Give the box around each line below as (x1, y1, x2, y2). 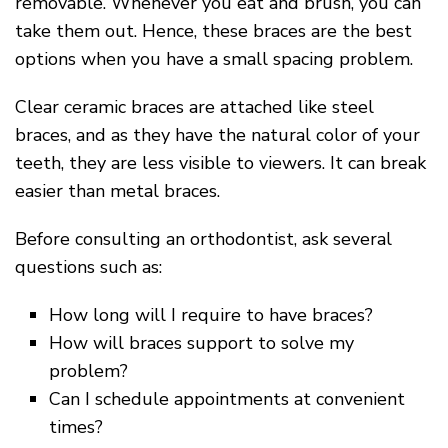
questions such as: (15, 255, 162, 279)
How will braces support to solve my (49, 331, 355, 355)
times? (49, 415, 104, 439)
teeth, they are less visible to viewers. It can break (15, 151, 426, 175)
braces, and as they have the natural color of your (15, 123, 420, 147)
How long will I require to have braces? (49, 303, 374, 327)
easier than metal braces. (15, 179, 220, 203)
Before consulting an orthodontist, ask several (15, 227, 392, 251)
